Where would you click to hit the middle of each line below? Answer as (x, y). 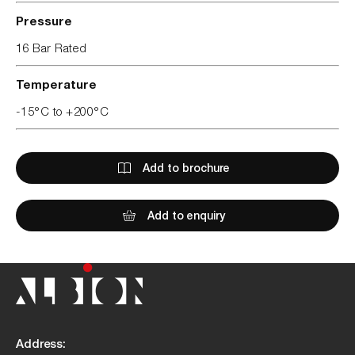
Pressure (44, 20)
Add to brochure (186, 167)
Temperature (56, 84)
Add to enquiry (186, 215)
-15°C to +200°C (63, 111)
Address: (41, 344)
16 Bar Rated (52, 47)
